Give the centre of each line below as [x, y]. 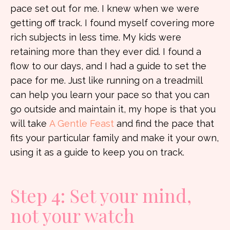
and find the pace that [165, 123]
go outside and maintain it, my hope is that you [113, 109]
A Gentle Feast [82, 123]
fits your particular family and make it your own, [114, 138]
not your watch [72, 215]
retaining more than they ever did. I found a [106, 52]
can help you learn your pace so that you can [110, 95]
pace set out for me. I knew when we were [105, 8]
